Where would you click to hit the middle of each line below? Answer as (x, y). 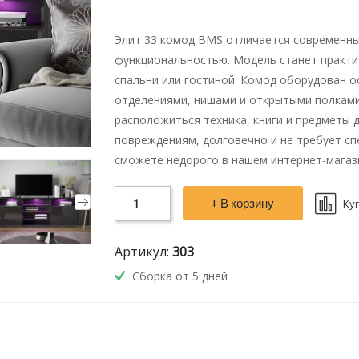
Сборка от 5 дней (178, 276)
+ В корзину (242, 203)
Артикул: (143, 252)
